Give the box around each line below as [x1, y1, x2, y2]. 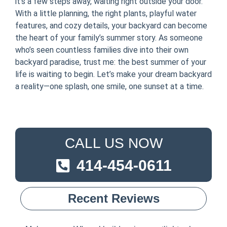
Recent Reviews [67, 192, 160, 206]
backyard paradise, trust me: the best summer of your [15, 57, 206, 67]
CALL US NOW [64, 135, 163, 152]
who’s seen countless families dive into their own [15, 45, 188, 55]
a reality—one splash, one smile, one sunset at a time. [15, 82, 204, 92]
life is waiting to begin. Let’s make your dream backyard [15, 69, 212, 80]
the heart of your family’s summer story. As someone [15, 33, 203, 43]
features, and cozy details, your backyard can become [15, 21, 207, 31]
